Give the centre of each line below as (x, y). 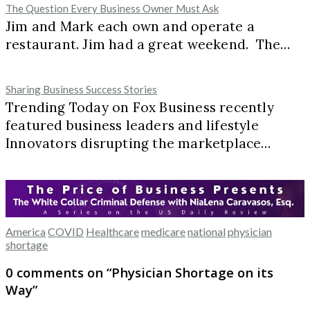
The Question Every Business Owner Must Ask (112, 9)
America (26, 231)
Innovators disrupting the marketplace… (138, 144)
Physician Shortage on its (192, 273)
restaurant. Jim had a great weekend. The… (148, 45)
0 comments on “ (58, 273)
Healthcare (112, 231)
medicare (163, 231)
